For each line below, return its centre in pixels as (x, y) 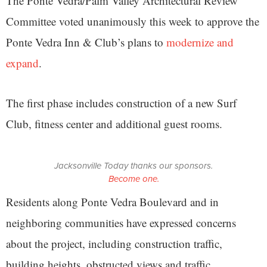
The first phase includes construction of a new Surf (121, 103)
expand (22, 63)
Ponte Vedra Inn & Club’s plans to (86, 42)
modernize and (200, 42)
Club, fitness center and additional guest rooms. (114, 123)
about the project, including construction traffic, (114, 243)
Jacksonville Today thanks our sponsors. (133, 165)
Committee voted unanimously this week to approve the (133, 21)
